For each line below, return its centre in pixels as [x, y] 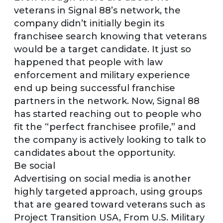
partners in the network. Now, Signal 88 [107, 101]
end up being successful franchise [95, 88]
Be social [35, 166]
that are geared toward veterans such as [110, 204]
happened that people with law [88, 62]
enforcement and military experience [102, 75]
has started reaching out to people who [108, 114]
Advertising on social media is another [103, 178]
